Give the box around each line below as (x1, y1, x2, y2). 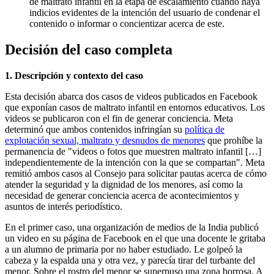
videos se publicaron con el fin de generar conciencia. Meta (5, 113, 233, 124)
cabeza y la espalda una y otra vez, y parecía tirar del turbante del (5, 255, 255, 266)
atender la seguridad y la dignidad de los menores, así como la (5, 179, 243, 190)
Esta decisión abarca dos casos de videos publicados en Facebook (5, 91, 257, 102)
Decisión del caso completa (5, 42, 172, 58)
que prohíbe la (205, 135, 262, 146)
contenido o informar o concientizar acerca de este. (29, 18, 224, 29)
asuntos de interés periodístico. (5, 201, 122, 212)
